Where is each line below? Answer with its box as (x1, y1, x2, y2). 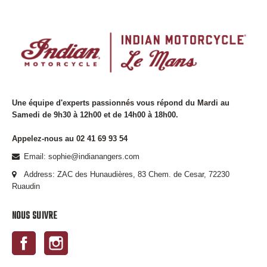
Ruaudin (12, 182, 40, 191)
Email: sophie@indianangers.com (24, 152, 139, 162)
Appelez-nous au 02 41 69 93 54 (12, 134, 128, 144)
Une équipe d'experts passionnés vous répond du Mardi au (12, 98, 229, 108)
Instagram (68, 232, 103, 242)
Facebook (36, 232, 70, 242)
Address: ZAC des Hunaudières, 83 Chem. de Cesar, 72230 (24, 170, 229, 179)
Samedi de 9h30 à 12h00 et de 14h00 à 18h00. (12, 110, 178, 120)
